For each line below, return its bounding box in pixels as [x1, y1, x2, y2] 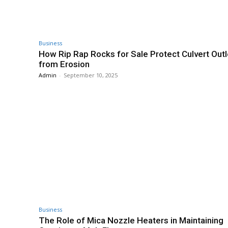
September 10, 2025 [64, 71, 118, 79]
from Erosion [39, 59, 90, 70]
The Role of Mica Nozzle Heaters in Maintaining [39, 215, 223, 226]
